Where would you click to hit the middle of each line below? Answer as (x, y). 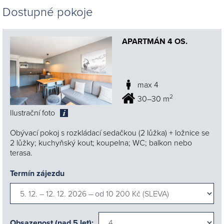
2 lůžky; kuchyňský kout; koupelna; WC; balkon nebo (101, 142)
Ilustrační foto (32, 112)
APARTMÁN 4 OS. (155, 41)
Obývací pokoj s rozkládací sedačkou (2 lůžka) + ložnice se (110, 132)
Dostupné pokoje (48, 11)
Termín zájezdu (37, 173)
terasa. (21, 152)
